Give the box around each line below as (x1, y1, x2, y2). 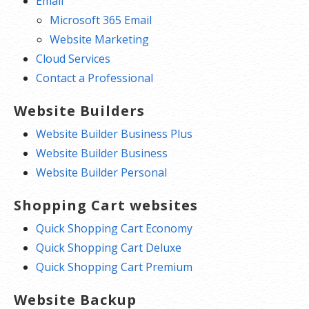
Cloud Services (36, 51, 110, 67)
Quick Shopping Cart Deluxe (36, 240, 181, 256)
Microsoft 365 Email (50, 12, 152, 28)
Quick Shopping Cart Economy (36, 221, 192, 237)
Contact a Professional (36, 70, 153, 86)
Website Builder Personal (36, 165, 167, 181)
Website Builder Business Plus (36, 126, 192, 142)
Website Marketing (50, 32, 149, 48)
